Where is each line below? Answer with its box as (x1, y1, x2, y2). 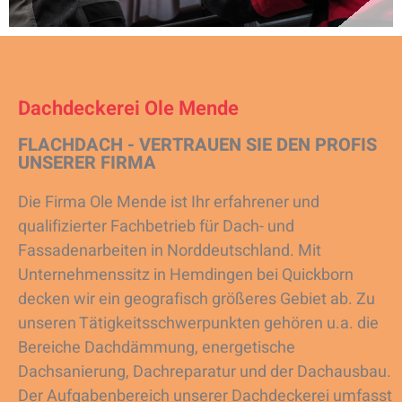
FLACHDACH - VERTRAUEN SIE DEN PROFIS (18, 132, 377, 159)
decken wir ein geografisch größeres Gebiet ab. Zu (18, 287, 375, 312)
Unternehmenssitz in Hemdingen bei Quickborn (18, 263, 354, 288)
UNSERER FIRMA (18, 150, 156, 177)
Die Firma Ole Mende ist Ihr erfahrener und (18, 190, 319, 215)
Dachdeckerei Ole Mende (18, 94, 239, 124)
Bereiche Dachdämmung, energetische (18, 336, 295, 361)
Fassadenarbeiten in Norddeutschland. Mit (18, 239, 321, 264)
